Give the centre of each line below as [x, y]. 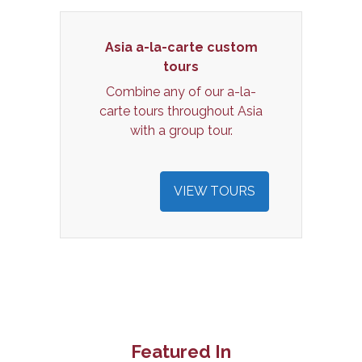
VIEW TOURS [215, 191]
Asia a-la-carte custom [181, 48]
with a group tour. [181, 130]
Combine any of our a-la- [181, 91]
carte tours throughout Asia [181, 111]
